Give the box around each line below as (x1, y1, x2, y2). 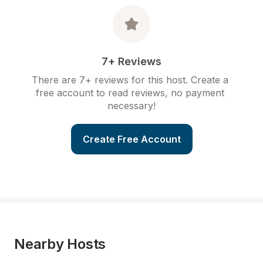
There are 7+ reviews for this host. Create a (32, 74, 228, 86)
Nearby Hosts (14, 235, 106, 252)
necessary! (107, 100, 156, 112)
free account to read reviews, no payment (36, 87, 224, 99)
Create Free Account (82, 133, 181, 145)
